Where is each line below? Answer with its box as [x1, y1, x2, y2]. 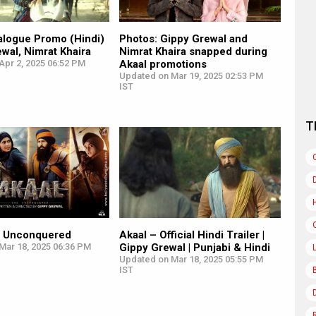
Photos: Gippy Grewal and [119, 32, 248, 45]
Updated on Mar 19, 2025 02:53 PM [119, 70, 263, 81]
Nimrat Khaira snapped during [119, 44, 267, 58]
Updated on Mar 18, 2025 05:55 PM [119, 253, 263, 265]
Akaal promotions [119, 57, 207, 71]
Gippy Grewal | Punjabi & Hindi [119, 241, 270, 254]
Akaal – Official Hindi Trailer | [119, 228, 265, 241]
